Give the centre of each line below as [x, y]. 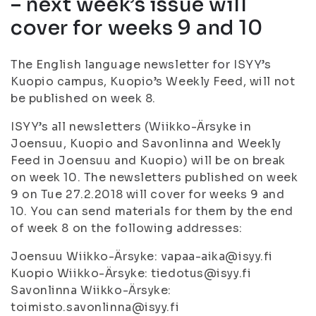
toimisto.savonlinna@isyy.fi [95, 307]
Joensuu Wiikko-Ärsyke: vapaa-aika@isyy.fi [142, 256]
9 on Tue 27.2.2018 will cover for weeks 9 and [148, 194]
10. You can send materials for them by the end [152, 211]
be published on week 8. [83, 98]
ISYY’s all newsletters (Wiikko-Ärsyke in [131, 127]
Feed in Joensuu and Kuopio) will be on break [148, 160]
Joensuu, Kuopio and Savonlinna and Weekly [146, 144]
